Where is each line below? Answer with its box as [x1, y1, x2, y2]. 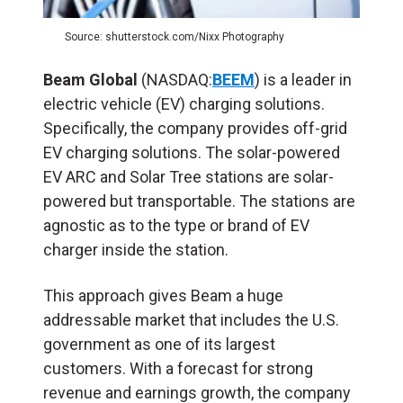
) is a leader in [255, 70, 352, 90]
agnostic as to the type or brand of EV [43, 216, 309, 236]
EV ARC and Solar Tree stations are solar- [43, 167, 334, 187]
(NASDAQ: [138, 70, 212, 90]
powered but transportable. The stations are [43, 192, 355, 211]
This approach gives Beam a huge [43, 286, 283, 306]
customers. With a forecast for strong [43, 359, 313, 379]
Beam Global [43, 70, 138, 90]
